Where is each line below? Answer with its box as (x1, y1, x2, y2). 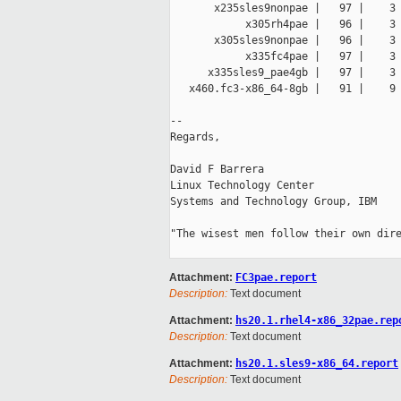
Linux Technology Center (170, 179, 314, 192)
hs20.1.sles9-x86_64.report (235, 357, 398, 371)
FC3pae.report (235, 271, 317, 285)
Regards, (170, 131, 220, 144)
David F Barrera (170, 163, 264, 176)
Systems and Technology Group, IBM (170, 195, 377, 209)
